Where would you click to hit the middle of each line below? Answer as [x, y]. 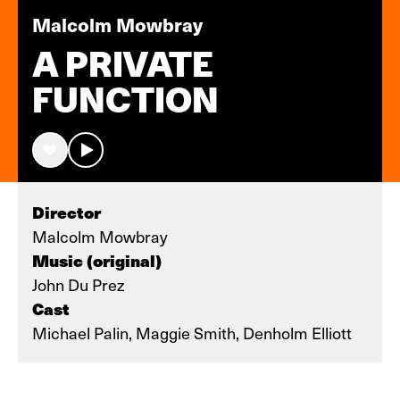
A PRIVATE [123, 64]
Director [67, 212]
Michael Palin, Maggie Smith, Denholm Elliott [192, 333]
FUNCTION [125, 100]
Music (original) [97, 260]
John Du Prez [78, 284]
